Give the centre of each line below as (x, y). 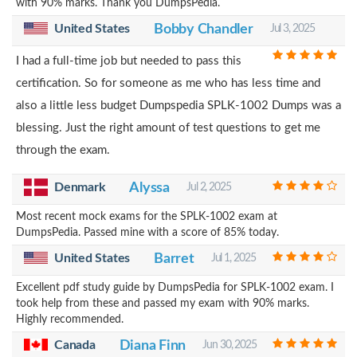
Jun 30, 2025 (229, 345)
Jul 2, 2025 (208, 187)
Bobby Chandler (204, 29)
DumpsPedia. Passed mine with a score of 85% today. (147, 232)
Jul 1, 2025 (233, 258)
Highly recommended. (70, 319)
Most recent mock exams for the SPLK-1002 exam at (147, 216)
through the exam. (63, 150)
